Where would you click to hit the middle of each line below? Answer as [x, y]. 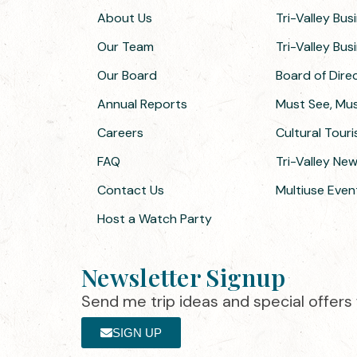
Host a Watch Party [155, 219]
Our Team [126, 47]
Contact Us [131, 190]
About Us [125, 18]
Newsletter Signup [184, 278]
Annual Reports [142, 104]
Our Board [127, 76]
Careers [120, 133]
